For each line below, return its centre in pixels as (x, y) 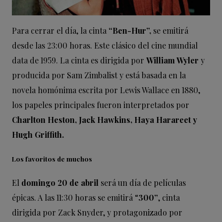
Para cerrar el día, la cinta (60, 30)
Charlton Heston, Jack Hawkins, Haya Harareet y (105, 119)
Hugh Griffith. (38, 134)
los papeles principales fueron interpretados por (101, 105)
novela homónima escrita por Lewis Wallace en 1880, (106, 90)
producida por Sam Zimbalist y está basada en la (99, 75)
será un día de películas (142, 182)
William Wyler (172, 60)
